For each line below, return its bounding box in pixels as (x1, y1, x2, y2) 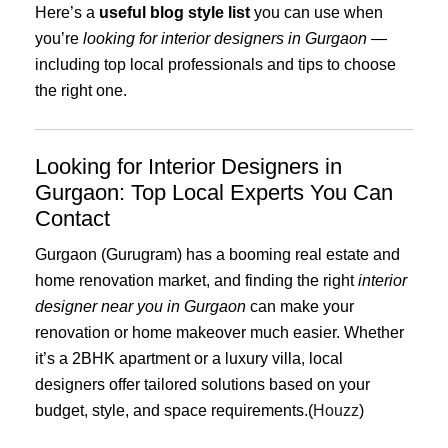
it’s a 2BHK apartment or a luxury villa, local (35, 350, 343, 368)
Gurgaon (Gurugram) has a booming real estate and (35, 246, 400, 264)
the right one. (35, 81, 127, 99)
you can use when (250, 3, 383, 21)
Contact (35, 206, 110, 232)
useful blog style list (99, 3, 250, 21)
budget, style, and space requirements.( (35, 402, 313, 420)
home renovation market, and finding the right (35, 272, 358, 290)
